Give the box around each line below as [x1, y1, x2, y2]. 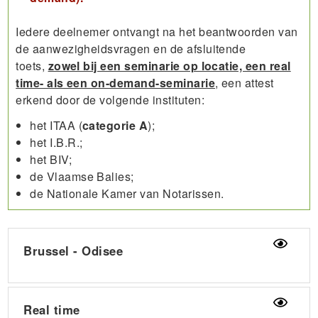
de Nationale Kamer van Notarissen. [30, 185, 228, 202]
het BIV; [30, 150, 72, 168]
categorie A [82, 116, 148, 133]
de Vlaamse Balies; [30, 168, 134, 185]
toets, [16, 57, 48, 74]
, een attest [215, 74, 274, 91]
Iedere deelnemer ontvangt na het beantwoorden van [16, 23, 298, 40]
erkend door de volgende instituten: [16, 91, 205, 108]
